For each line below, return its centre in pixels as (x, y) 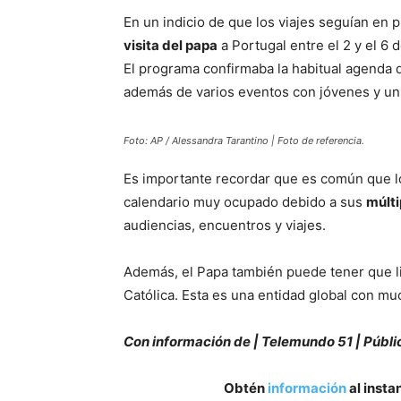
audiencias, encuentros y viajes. (225, 225)
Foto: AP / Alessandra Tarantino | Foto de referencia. (244, 141)
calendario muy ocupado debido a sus (245, 202)
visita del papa (171, 45)
